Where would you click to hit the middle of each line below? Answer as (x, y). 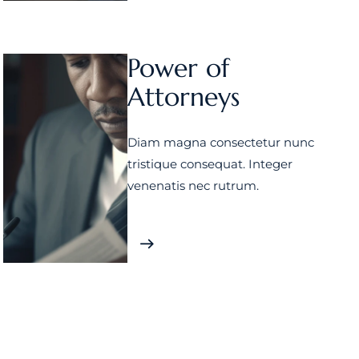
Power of (178, 68)
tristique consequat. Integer (210, 164)
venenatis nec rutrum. (193, 186)
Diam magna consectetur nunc (220, 142)
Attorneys (183, 97)
